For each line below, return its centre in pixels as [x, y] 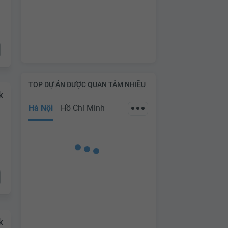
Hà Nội [41, 108]
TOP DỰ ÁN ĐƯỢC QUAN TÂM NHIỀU [87, 84]
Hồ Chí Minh [83, 108]
